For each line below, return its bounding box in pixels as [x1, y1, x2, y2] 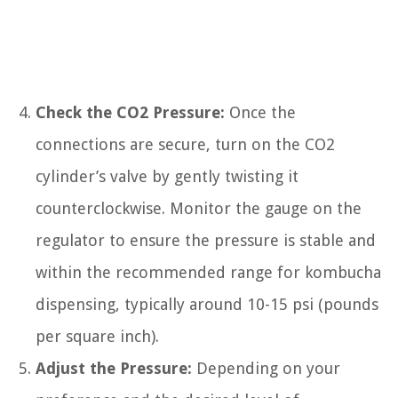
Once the [225, 103, 296, 123]
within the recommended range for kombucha [36, 263, 381, 283]
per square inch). [36, 327, 159, 346]
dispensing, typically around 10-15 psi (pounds [36, 295, 378, 314]
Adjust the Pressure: [36, 359, 192, 378]
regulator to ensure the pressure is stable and [36, 231, 376, 251]
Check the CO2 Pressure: [36, 103, 225, 123]
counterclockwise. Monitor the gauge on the [36, 199, 362, 219]
